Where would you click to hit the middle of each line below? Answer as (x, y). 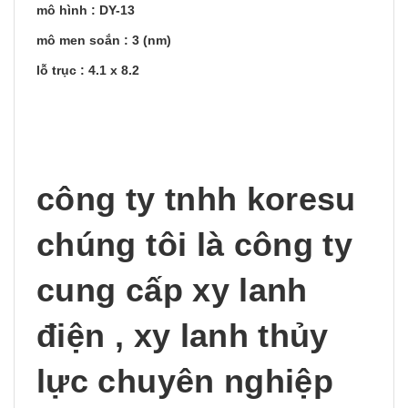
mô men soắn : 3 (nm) (106, 40)
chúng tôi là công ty (195, 245)
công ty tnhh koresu (196, 199)
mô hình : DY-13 (87, 10)
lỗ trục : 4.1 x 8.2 (88, 70)
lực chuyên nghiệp (185, 381)
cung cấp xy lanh (172, 290)
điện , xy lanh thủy (183, 336)
